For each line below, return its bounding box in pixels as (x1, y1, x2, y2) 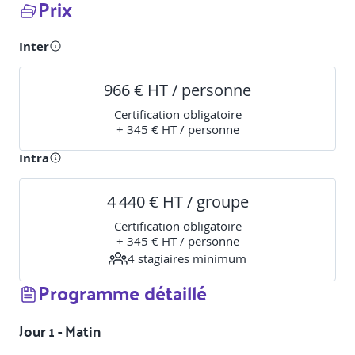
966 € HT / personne (104, 79, 251, 101)
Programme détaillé (38, 275, 207, 311)
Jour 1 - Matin (19, 318, 101, 345)
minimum (189, 250, 246, 266)
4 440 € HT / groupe (106, 191, 249, 213)
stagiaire (135, 250, 184, 266)
